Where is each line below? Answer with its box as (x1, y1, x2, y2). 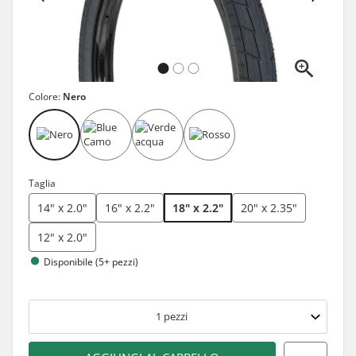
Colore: (29, 89, 63, 103)
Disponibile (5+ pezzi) (44, 254, 138, 269)
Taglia (29, 176, 56, 190)
